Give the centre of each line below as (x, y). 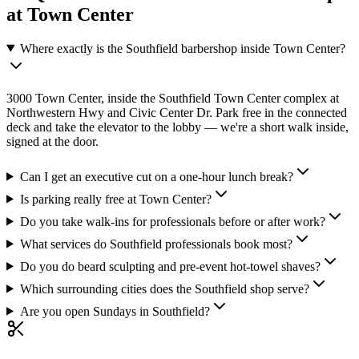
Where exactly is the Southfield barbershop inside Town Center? (182, 48)
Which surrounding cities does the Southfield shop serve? (164, 288)
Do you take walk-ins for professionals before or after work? (172, 221)
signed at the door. (52, 141)
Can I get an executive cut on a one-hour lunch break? (156, 176)
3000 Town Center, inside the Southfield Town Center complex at (173, 98)
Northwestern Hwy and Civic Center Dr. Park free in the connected (177, 112)
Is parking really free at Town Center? (115, 199)
